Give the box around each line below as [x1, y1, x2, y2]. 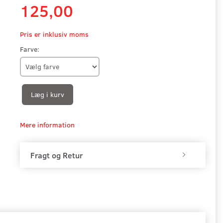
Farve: [19, 44, 39, 54]
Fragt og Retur [30, 149, 83, 160]
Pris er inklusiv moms [19, 29, 89, 39]
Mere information [19, 119, 75, 129]
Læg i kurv [30, 89, 64, 99]
